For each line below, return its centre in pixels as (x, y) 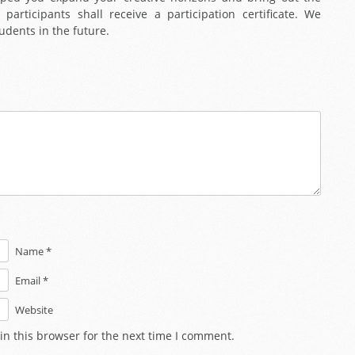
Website (34, 310)
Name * (34, 251)
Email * (32, 281)
